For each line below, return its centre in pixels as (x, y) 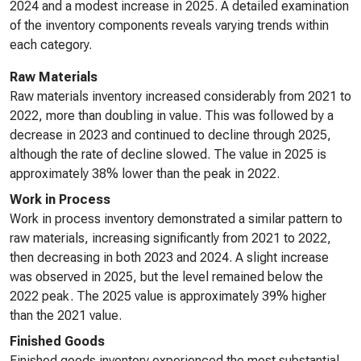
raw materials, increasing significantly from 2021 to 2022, (170, 238)
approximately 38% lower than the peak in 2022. (145, 174)
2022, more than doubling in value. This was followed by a (172, 116)
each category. (51, 45)
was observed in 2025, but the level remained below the (166, 277)
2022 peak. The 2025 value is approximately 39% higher (168, 296)
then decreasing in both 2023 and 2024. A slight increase (169, 257)
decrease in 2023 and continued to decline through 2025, (170, 135)
